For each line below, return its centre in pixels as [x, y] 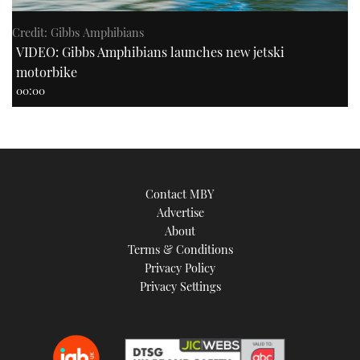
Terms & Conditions [180, 249]
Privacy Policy [180, 267]
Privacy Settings [180, 286]
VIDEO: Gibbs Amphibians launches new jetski [150, 51]
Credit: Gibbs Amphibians [78, 32]
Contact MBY [180, 193]
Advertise [180, 212]
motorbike [47, 71]
